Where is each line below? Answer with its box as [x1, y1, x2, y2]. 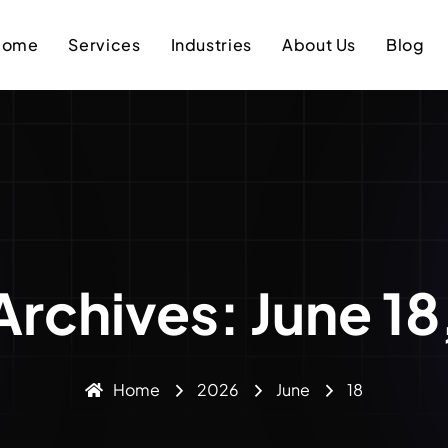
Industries [170, 34, 252, 55]
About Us [281, 34, 357, 55]
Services [68, 34, 141, 55]
